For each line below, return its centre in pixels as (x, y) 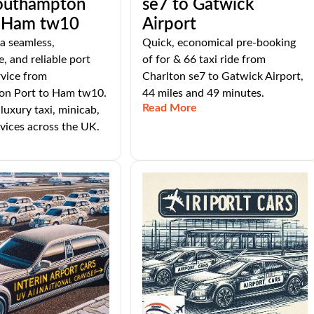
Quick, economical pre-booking (219, 43)
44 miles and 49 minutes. (203, 93)
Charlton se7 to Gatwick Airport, (223, 76)
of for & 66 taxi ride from (204, 60)
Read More (169, 108)
